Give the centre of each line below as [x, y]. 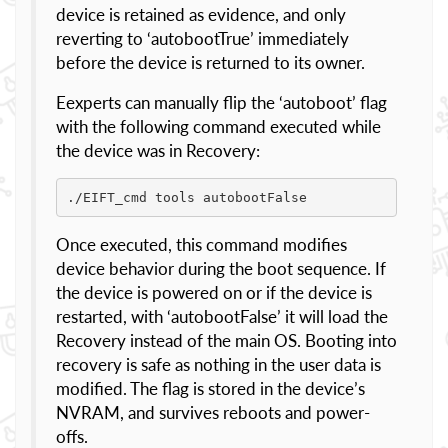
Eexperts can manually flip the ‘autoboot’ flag [221, 102]
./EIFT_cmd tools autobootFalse [186, 197]
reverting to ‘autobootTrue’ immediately [202, 38]
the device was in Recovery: [158, 150]
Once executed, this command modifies [201, 244]
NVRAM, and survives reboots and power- [213, 412]
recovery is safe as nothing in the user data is [218, 364]
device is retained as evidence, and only [201, 14]
